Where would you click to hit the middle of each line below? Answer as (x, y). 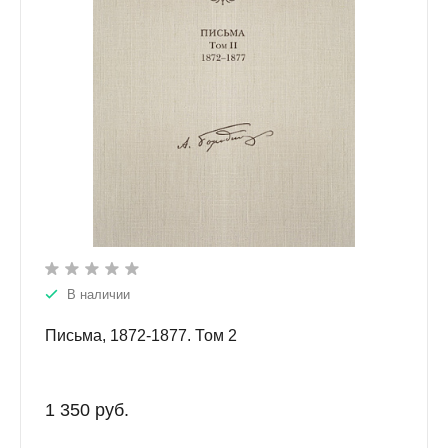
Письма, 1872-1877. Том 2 (141, 336)
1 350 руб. (87, 410)
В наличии (98, 295)
